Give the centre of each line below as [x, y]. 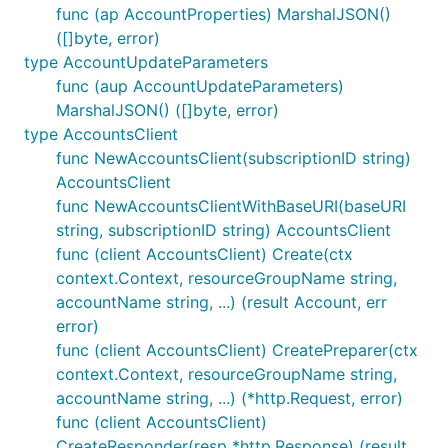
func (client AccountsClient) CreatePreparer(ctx [237, 350]
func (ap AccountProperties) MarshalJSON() [223, 14]
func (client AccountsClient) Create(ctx [204, 254]
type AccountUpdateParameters [146, 62]
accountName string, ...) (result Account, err [221, 302]
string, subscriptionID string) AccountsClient [223, 230]
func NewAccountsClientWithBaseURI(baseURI [231, 206]
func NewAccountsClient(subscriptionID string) [233, 158]
